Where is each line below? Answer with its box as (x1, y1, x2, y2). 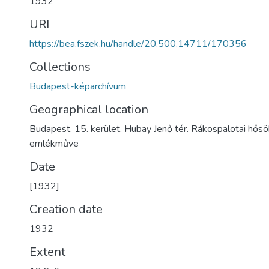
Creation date (29, 201, 103, 217)
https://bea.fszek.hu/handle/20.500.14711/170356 (29, 37, 247, 50)
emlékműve (29, 137, 79, 150)
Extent (29, 244, 65, 260)
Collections (29, 59, 91, 75)
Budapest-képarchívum (29, 80, 126, 93)
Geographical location (29, 101, 148, 118)
